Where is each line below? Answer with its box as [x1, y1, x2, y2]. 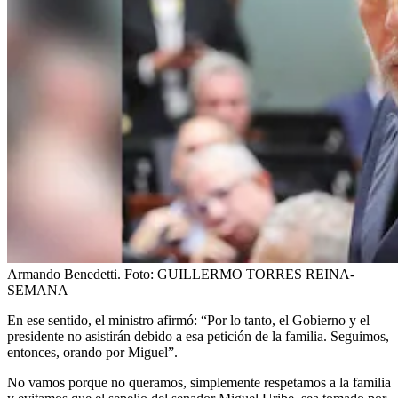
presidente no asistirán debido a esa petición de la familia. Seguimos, [7, 328, 389, 344]
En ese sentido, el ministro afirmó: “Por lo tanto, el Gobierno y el [7, 312, 370, 328]
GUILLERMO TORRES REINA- [157, 266, 354, 282]
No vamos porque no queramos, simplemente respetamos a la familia [7, 374, 391, 390]
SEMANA [7, 282, 68, 298]
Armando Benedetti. [7, 266, 121, 282]
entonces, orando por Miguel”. [7, 344, 178, 360]
